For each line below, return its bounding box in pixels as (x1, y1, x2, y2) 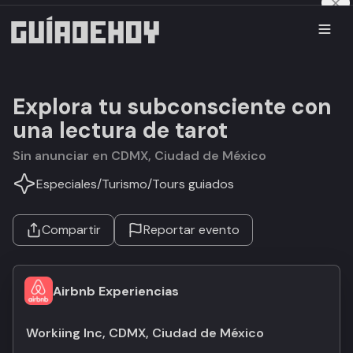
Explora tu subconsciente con (13, 92, 332, 121)
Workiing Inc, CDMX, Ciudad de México (26, 325, 264, 341)
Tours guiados (152, 175, 234, 192)
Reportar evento (143, 221, 240, 238)
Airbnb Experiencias (53, 282, 179, 299)
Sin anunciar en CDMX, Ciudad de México (20, 147, 266, 164)
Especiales (36, 175, 97, 192)
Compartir (42, 221, 101, 238)
